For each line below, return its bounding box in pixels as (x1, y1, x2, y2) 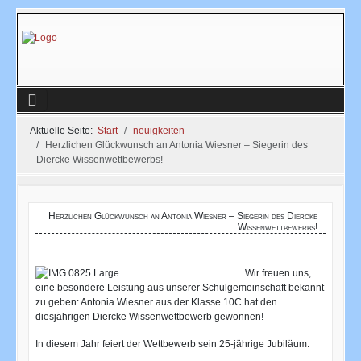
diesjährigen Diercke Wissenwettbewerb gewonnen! (35, 311, 263, 323)
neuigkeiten (133, 124, 185, 136)
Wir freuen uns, (244, 268, 311, 280)
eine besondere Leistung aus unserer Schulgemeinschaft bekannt (35, 282, 324, 294)
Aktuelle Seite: (30, 124, 98, 136)
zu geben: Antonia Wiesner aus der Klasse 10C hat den (35, 297, 277, 309)
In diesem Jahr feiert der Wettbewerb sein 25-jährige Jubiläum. (35, 338, 309, 351)
